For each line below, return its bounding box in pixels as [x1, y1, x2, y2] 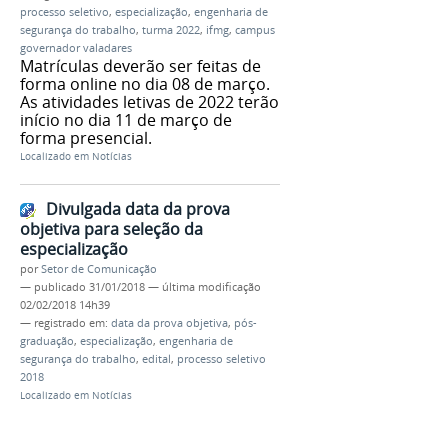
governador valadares [20, 40, 132, 55]
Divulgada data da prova [46, 198, 230, 221]
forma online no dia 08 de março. [20, 72, 270, 95]
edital [142, 352, 171, 367]
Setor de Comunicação [41, 262, 157, 277]
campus [235, 22, 275, 37]
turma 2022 [142, 22, 200, 37]
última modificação [162, 280, 261, 295]
